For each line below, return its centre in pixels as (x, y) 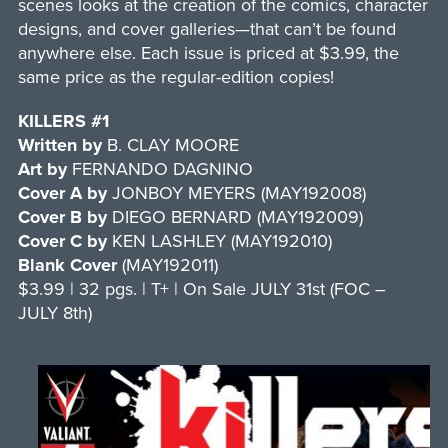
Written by (59, 145)
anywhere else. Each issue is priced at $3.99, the (208, 53)
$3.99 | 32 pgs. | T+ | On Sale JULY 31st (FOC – (201, 289)
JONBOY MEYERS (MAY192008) (236, 193)
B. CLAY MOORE (170, 145)
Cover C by (62, 241)
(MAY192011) (169, 265)
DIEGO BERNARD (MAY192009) (234, 217)
